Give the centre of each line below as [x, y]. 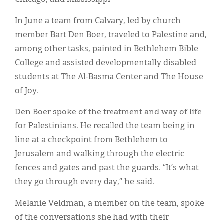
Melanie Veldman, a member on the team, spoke [110, 203]
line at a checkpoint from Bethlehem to [91, 140]
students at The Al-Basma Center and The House [109, 77]
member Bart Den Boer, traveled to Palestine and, [111, 35]
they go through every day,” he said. [85, 182]
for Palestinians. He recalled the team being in [105, 126]
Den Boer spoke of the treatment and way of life [108, 112]
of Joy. [27, 91]
